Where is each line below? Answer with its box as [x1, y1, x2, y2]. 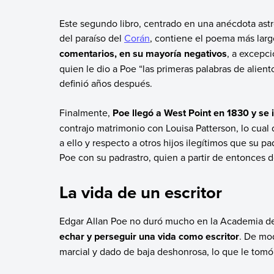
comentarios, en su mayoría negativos [59, 46, 227, 61]
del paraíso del [59, 31, 124, 45]
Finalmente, [59, 105, 113, 119]
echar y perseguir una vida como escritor [59, 229, 239, 243]
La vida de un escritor [59, 180, 222, 205]
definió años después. [59, 76, 152, 90]
